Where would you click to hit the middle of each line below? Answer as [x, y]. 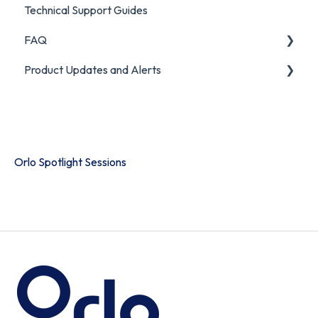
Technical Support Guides [86, 10]
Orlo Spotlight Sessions [70, 162]
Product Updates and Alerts [93, 70]
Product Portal [76, 100]
